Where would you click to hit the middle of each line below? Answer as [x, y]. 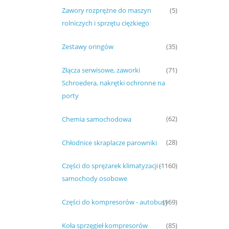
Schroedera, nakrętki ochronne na [113, 83]
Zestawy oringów [88, 47]
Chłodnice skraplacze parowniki [109, 142]
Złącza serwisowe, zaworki [101, 70]
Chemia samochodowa [97, 119]
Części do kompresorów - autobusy [115, 202]
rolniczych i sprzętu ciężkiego [106, 23]
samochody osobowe [95, 179]
